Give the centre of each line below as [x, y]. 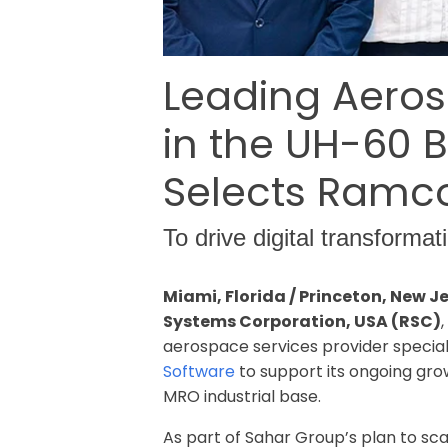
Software [199, 371]
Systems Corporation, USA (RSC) [302, 321]
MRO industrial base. [242, 396]
